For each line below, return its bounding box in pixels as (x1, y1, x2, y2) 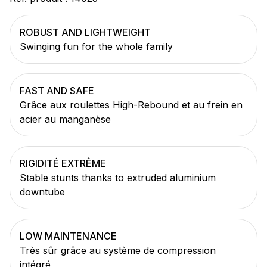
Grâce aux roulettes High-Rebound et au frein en (20, 98, 243, 111)
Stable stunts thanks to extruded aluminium (20, 171, 216, 184)
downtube (20, 185, 65, 198)
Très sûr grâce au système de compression (20, 244, 216, 256)
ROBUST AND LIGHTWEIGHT (20, 26, 151, 38)
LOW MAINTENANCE (20, 229, 117, 242)
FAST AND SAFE (20, 84, 94, 97)
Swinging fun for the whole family (20, 40, 173, 52)
